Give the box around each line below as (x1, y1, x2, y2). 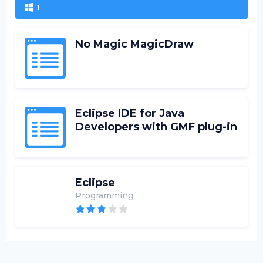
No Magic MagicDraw (75, 38, 194, 50)
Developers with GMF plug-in (75, 120, 237, 133)
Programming (75, 190, 133, 201)
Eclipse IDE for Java (75, 107, 184, 120)
